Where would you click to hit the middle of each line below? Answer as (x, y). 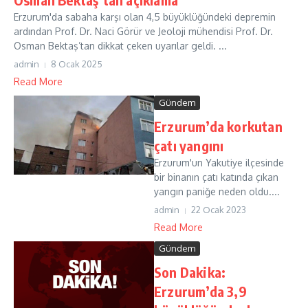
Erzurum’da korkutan (218, 126)
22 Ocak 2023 (219, 210)
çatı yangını (189, 145)
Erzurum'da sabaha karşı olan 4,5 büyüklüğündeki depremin (145, 17)
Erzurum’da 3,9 (200, 291)
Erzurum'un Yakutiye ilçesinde (219, 163)
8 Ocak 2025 (77, 64)
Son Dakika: (190, 272)
